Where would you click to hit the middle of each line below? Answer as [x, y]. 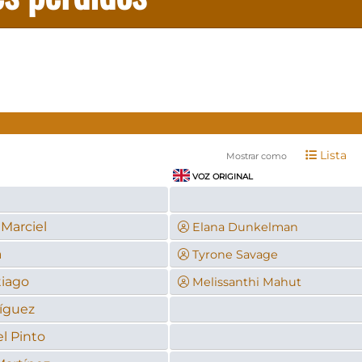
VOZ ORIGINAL [222, 176]
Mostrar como [256, 156]
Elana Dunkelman [245, 227]
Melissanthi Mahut [246, 282]
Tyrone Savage [235, 254]
